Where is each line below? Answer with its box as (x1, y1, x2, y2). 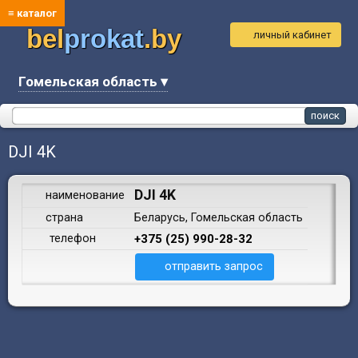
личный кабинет (253, 28, 332, 41)
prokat (64, 24, 144, 54)
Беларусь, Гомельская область (134, 211, 303, 224)
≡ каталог (8, 7, 57, 19)
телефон (46, 232, 97, 245)
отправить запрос (165, 260, 264, 273)
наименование (42, 189, 125, 201)
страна (42, 211, 83, 224)
